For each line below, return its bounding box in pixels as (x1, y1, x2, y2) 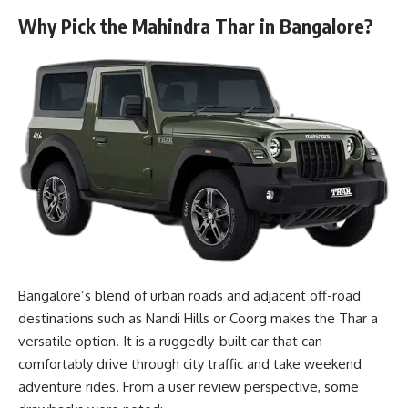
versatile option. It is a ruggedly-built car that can (18, 331, 322, 350)
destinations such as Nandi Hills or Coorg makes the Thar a (18, 309, 378, 327)
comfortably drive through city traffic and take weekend (18, 354, 362, 372)
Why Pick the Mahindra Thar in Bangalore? (18, 13, 373, 38)
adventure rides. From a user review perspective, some (18, 377, 359, 395)
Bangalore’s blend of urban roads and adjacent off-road (18, 286, 361, 304)
